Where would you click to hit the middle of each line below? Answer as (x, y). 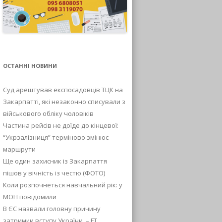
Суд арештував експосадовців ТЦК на (63, 89)
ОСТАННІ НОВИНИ (30, 65)
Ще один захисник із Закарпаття (55, 161)
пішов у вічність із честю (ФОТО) (54, 173)
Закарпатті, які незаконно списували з (64, 101)
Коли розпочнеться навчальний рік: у (63, 185)
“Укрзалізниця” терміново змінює (56, 137)
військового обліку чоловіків (48, 113)
